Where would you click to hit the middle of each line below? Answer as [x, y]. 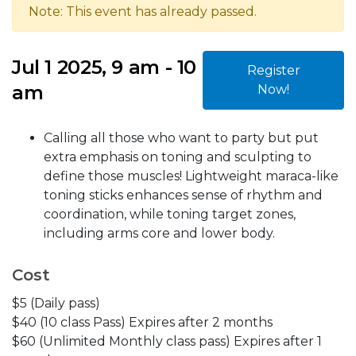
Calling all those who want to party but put [181, 137]
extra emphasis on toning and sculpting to [178, 157]
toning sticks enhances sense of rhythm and [183, 195]
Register [273, 70]
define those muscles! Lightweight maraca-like [191, 176]
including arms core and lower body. [159, 233]
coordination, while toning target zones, [170, 214]
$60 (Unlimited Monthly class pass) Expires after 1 [167, 341]
